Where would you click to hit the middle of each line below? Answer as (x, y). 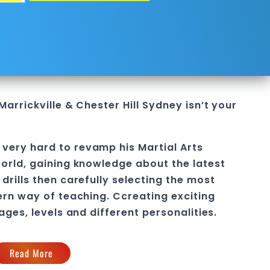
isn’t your (210, 105)
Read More (31, 253)
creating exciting (168, 196)
